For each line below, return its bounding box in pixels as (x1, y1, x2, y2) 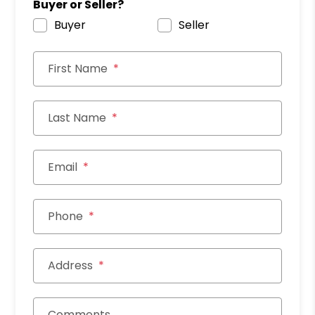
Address (48, 257, 94, 274)
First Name (48, 60, 108, 77)
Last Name (48, 110, 107, 126)
